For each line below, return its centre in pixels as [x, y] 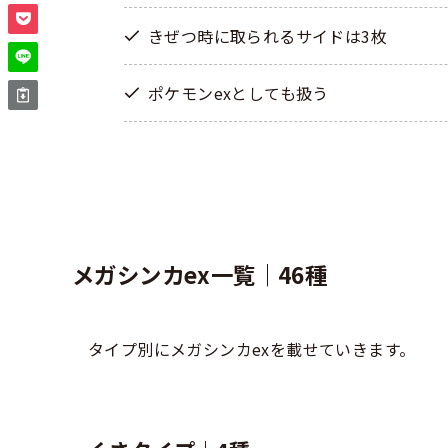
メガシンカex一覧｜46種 [200, 274]
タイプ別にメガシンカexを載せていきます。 [252, 349]
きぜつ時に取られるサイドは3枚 [267, 35]
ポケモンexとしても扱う [238, 92]
